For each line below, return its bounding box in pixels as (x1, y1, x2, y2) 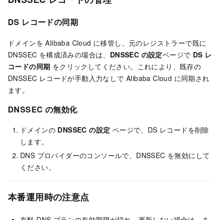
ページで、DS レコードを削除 (110, 125, 209, 135)
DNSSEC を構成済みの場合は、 (8, 49, 110, 59)
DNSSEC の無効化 (8, 103, 78, 115)
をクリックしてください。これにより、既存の (50, 61, 201, 71)
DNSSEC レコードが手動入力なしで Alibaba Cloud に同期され (8, 73, 210, 83)
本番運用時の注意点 (8, 191, 89, 204)
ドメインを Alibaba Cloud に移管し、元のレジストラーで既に (8, 37, 207, 48)
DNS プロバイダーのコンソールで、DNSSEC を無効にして (20, 150, 210, 161)
